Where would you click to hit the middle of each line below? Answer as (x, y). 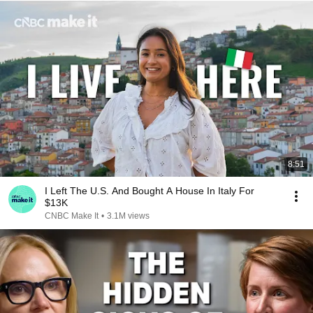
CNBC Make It (72, 216)
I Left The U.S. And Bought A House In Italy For (150, 191)
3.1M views (128, 216)
